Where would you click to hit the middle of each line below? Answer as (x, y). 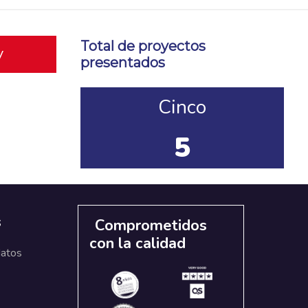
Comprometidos (151, 225)
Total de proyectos (143, 46)
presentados (123, 62)
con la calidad (138, 243)
